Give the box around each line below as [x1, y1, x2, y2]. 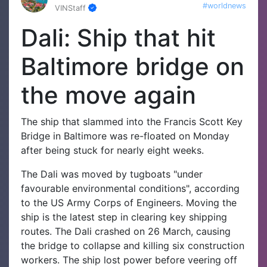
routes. [21, 225, 55, 237]
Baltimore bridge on [21, 51, 244, 81]
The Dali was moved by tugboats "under [21, 167, 203, 180]
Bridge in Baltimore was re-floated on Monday [21, 129, 229, 142]
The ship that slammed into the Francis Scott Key [21, 115, 243, 128]
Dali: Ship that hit [21, 23, 216, 52]
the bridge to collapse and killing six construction [21, 239, 244, 252]
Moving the [186, 196, 237, 209]
